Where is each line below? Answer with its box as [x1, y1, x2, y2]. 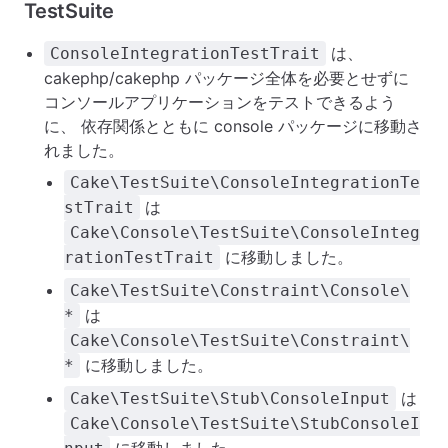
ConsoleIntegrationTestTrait [50, 44, 320, 63]
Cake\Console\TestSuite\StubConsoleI [70, 414, 420, 433]
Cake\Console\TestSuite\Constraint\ [70, 331, 410, 350]
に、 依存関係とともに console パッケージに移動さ [44, 116, 422, 136]
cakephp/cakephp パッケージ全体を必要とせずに [44, 68, 409, 88]
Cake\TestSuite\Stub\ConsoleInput [70, 389, 390, 408]
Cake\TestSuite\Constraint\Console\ [70, 281, 410, 300]
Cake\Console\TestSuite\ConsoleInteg [70, 223, 420, 242]
